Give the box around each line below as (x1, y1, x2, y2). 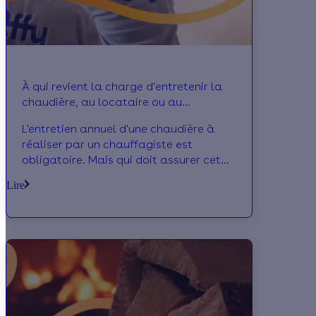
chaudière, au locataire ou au (22, 95, 182, 109)
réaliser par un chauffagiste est (22, 138, 193, 152)
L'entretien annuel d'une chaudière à (22, 122, 214, 136)
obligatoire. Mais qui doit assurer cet (22, 153, 221, 167)
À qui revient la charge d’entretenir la (22, 80, 222, 94)
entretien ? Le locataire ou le (22, 169, 177, 183)
